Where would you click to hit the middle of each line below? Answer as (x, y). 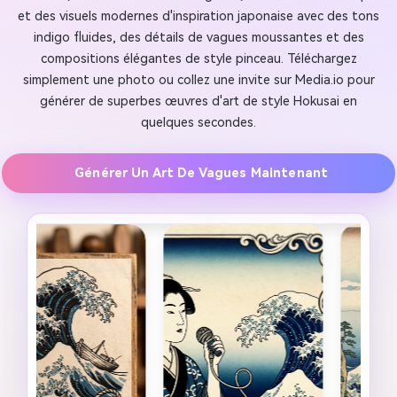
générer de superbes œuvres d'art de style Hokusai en (198, 101)
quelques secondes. (198, 122)
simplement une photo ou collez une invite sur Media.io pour (198, 80)
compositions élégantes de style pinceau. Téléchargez (198, 58)
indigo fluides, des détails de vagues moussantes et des (198, 37)
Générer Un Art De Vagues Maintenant (202, 174)
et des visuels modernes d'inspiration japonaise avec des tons (198, 16)
